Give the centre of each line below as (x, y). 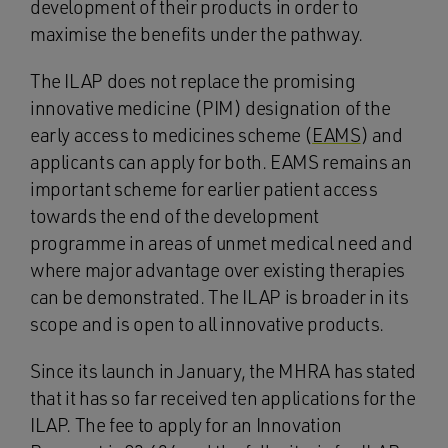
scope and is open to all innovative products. (207, 324)
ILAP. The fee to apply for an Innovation (186, 425)
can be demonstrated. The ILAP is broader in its (219, 297)
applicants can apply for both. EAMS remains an (221, 162)
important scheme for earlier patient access (204, 189)
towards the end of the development (175, 216)
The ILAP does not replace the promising (193, 81)
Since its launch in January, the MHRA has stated (223, 371)
